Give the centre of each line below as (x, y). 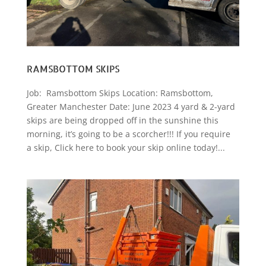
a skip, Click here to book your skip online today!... (126, 147)
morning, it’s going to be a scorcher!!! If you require (128, 134)
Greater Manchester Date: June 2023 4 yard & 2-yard (131, 106)
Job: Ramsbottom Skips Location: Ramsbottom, (120, 93)
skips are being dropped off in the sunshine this (122, 120)
